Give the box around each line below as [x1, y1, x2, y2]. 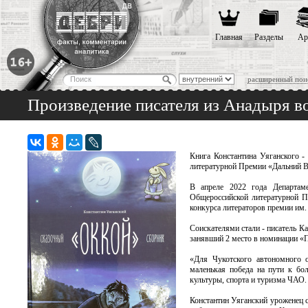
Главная [215, 32, 243, 42]
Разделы [254, 32, 283, 42]
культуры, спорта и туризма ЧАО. [190, 275, 307, 285]
